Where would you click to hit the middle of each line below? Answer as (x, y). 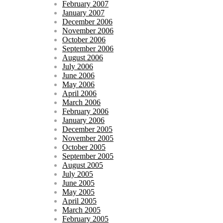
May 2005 (78, 192)
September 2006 (88, 48)
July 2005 (78, 174)
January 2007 (83, 12)
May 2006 (78, 84)
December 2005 (87, 129)
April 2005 (79, 201)
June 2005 (78, 183)
